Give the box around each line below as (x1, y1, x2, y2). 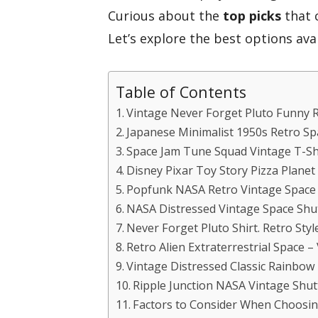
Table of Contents (116, 81, 246, 102)
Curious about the (108, 6, 223, 24)
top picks (223, 6, 281, 24)
